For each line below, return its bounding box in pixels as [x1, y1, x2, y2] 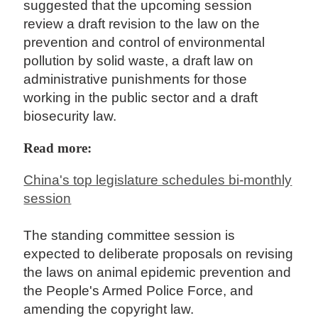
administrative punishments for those [23, 72, 248, 87]
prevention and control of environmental [23, 35, 265, 50]
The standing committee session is [23, 228, 236, 243]
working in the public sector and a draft [23, 90, 258, 106]
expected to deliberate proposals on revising [23, 246, 294, 262]
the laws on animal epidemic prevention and [23, 265, 292, 280]
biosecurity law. [23, 109, 121, 124]
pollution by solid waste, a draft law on [23, 53, 254, 69]
